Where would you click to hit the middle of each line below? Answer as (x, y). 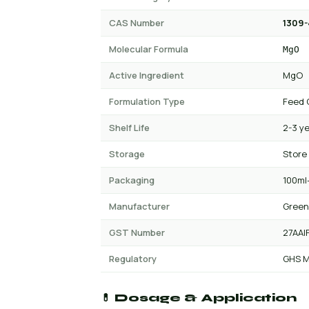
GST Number (137, 232)
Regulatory (133, 259)
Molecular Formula (149, 49)
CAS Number (137, 23)
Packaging (132, 180)
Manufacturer (139, 206)
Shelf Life (129, 128)
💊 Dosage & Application (199, 298)
